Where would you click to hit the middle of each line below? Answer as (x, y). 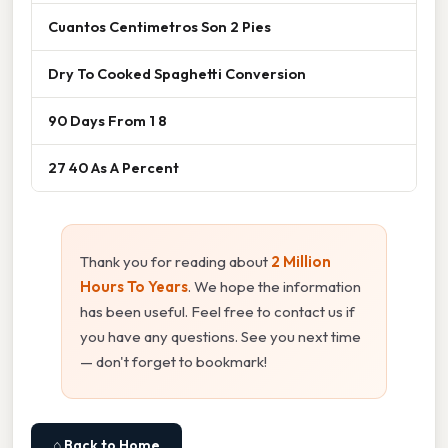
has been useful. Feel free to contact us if (217, 312)
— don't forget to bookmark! (173, 362)
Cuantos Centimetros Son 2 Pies (159, 27)
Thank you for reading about (175, 262)
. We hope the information (274, 287)
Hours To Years (134, 287)
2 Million (301, 262)
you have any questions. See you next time (220, 337)
